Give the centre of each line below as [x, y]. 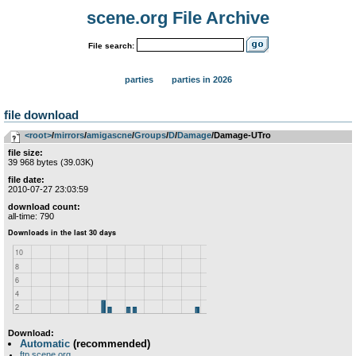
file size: [25, 153]
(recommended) [110, 344]
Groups [150, 135]
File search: [111, 45]
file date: [26, 180]
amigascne [109, 135]
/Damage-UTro [241, 135]
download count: [44, 207]
